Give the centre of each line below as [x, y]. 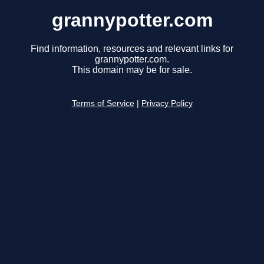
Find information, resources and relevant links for [132, 49]
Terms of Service [103, 104]
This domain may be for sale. [132, 70]
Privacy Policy [167, 104]
